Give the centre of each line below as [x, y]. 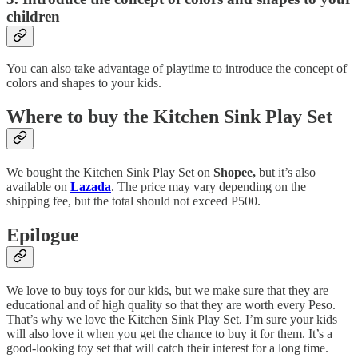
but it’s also [286, 173]
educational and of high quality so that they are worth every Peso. [171, 304]
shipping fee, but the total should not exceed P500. [133, 201]
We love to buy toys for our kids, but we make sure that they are [167, 290]
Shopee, [235, 173]
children [33, 16]
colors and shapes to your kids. [84, 83]
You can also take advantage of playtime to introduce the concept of [177, 69]
